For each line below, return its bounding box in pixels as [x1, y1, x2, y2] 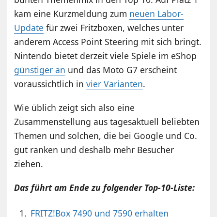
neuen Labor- [129, 7, 184, 19]
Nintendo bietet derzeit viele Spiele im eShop [14, 49, 197, 62]
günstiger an [14, 63, 66, 76]
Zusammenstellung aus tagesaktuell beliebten [14, 115, 200, 127]
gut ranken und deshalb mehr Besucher [14, 143, 174, 155]
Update [14, 21, 44, 33]
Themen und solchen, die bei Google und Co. [14, 129, 198, 141]
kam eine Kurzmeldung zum [14, 7, 130, 19]
